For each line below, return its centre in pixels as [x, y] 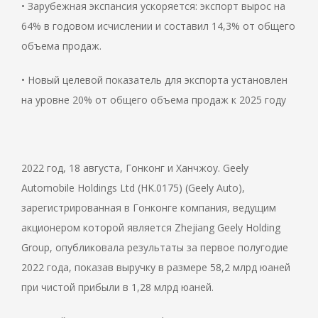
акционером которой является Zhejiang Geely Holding [151, 228]
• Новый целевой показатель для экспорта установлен [154, 80]
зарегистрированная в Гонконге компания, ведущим [149, 208]
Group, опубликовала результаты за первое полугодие [155, 248]
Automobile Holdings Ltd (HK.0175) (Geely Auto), [133, 188]
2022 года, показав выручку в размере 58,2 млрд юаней [156, 268]
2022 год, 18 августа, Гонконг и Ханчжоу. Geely [135, 168]
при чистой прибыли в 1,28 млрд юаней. [117, 287]
